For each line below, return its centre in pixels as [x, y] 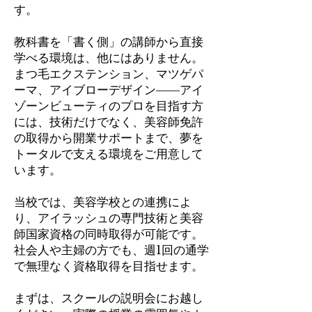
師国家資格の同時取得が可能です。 [109, 234]
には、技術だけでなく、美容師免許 [109, 122]
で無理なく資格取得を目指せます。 [109, 266]
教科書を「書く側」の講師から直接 [109, 42]
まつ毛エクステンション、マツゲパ [109, 74]
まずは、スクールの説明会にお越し [109, 298]
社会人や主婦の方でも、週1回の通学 [111, 250]
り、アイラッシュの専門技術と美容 [109, 218]
